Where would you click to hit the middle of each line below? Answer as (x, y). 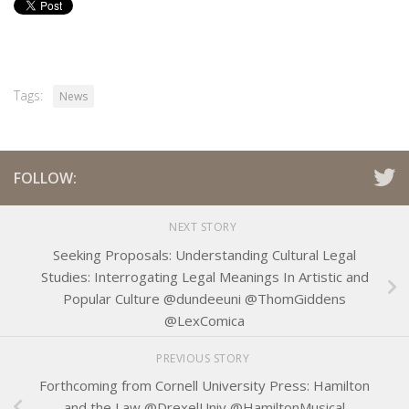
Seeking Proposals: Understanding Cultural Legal (204, 254)
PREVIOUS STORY (204, 358)
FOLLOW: (45, 178)
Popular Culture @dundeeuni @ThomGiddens (204, 298)
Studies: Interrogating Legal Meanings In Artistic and (204, 276)
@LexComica (204, 320)
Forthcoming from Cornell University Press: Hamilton (204, 386)
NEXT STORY (204, 227)
